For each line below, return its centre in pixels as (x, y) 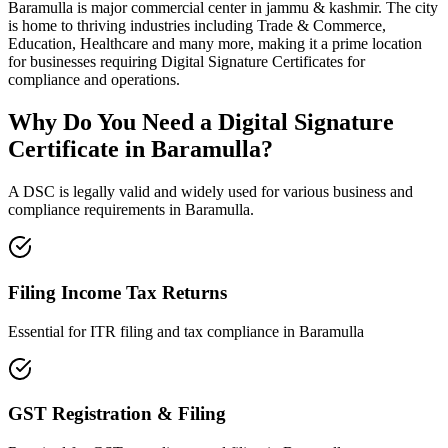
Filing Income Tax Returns (117, 292)
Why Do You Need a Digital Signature (201, 122)
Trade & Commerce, (321, 26)
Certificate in (79, 149)
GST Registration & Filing (117, 414)
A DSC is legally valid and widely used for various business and (210, 192)
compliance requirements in (96, 210)
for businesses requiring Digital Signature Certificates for (186, 62)
